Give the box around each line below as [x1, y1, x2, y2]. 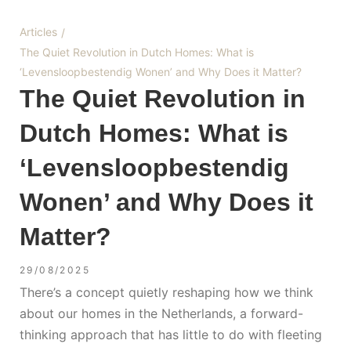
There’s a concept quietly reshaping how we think [20, 284, 313, 300]
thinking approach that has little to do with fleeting [20, 326, 322, 342]
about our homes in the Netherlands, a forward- [20, 305, 303, 321]
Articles [20, 25, 57, 39]
